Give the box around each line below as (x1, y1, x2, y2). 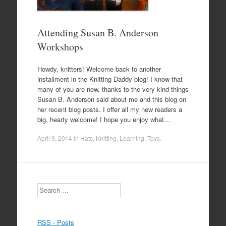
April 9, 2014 (37, 134, 72, 142)
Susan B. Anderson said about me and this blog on (37, 94, 186, 104)
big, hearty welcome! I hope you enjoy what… (37, 114, 171, 124)
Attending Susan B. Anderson (37, 26, 158, 39)
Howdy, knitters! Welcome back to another (37, 64, 161, 74)
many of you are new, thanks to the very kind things (37, 84, 189, 94)
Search (36, 183, 58, 192)
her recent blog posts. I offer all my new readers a (37, 104, 182, 114)
